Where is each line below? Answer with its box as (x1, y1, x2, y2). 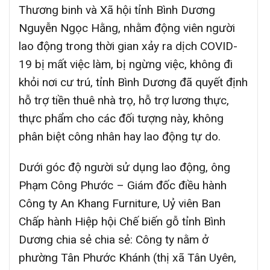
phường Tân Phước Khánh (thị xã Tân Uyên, (19, 251, 236, 265)
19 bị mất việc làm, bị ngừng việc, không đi (19, 57, 233, 72)
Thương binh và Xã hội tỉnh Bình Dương (19, 3, 215, 17)
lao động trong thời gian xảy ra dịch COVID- (19, 39, 237, 54)
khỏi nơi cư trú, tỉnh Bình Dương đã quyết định (19, 75, 248, 90)
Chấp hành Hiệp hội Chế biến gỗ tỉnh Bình (19, 215, 225, 228)
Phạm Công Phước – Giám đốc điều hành (19, 178, 227, 192)
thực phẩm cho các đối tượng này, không (19, 111, 224, 126)
